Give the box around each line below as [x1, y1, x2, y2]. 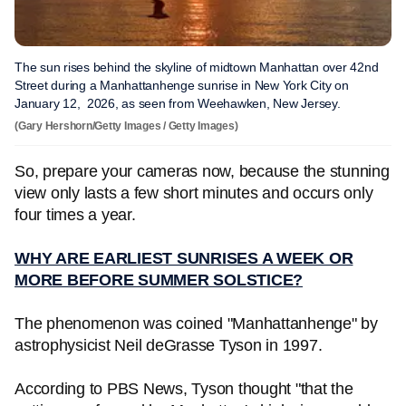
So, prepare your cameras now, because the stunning [14, 162, 390, 180]
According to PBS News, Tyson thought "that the [14, 380, 353, 398]
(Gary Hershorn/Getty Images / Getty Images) [14, 120, 238, 132]
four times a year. [14, 206, 136, 224]
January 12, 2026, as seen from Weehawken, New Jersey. [14, 96, 347, 111]
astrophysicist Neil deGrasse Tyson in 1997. [14, 336, 323, 354]
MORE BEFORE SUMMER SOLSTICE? [14, 271, 303, 289]
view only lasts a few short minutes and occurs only [14, 184, 373, 202]
